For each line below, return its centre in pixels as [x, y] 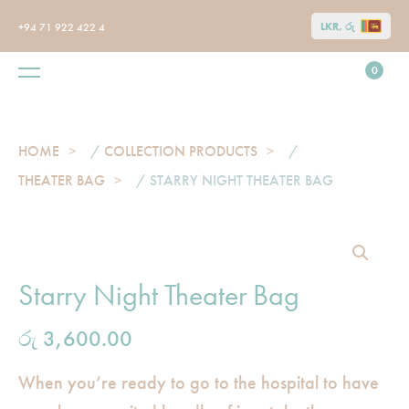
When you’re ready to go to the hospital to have [199, 383]
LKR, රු [338, 26]
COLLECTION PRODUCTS [181, 151]
